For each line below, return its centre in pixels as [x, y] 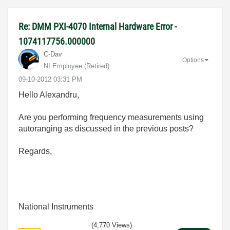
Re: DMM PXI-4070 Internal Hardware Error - [98, 26]
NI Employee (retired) [76, 66]
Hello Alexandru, [49, 95]
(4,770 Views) [112, 225]
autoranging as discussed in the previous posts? [107, 129]
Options [193, 60]
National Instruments [56, 207]
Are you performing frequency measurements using [111, 117]
